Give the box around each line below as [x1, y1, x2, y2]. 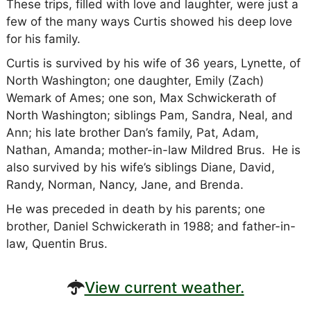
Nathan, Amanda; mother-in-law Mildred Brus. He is [6, 142, 301, 157]
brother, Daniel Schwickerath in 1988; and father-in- [6, 219, 296, 233]
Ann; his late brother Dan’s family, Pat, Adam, [6, 125, 259, 140]
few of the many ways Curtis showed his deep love [6, 14, 292, 28]
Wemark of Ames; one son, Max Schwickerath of [6, 90, 276, 105]
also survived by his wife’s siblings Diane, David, [6, 160, 275, 174]
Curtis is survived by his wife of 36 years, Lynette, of [6, 56, 301, 70]
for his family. [6, 31, 81, 46]
